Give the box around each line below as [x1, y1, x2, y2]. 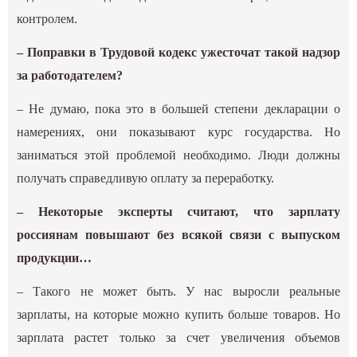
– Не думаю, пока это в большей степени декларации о [17, 102, 340, 116]
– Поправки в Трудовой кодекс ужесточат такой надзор [17, 45, 340, 60]
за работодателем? [17, 69, 124, 83]
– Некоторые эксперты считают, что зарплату [17, 205, 340, 219]
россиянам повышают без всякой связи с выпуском [17, 228, 340, 242]
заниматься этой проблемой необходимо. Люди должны [17, 148, 340, 163]
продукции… [17, 251, 92, 265]
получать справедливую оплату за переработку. [17, 171, 275, 186]
